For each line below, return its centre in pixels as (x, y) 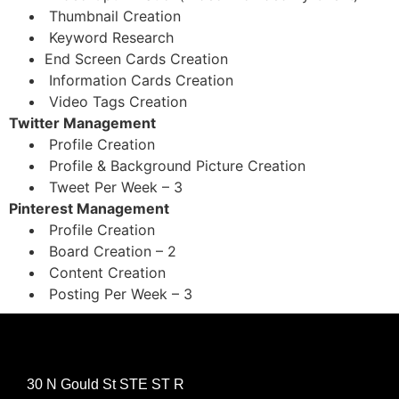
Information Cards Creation (139, 80)
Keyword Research (109, 37)
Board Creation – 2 (110, 251)
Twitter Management (82, 122)
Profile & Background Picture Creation (175, 165)
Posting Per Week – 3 (118, 293)
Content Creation (105, 272)
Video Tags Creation (116, 101)
